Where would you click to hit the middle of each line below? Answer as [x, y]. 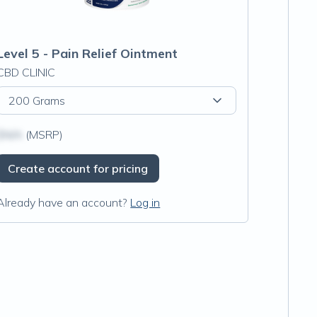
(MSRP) [43, 134]
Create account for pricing [78, 168]
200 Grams [37, 100]
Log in [145, 202]
